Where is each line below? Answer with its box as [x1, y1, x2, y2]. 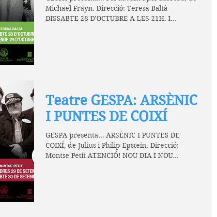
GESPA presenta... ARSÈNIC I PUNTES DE [46, 130, 180, 139]
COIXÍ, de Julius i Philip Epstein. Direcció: [46, 140, 179, 150]
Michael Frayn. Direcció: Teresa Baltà [46, 3, 168, 13]
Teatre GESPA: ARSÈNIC [46, 92, 197, 108]
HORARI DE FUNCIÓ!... [46, 161, 119, 170]
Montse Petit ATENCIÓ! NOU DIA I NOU [46, 151, 173, 160]
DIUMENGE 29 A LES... [46, 24, 120, 33]
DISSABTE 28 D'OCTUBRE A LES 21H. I [46, 14, 170, 23]
